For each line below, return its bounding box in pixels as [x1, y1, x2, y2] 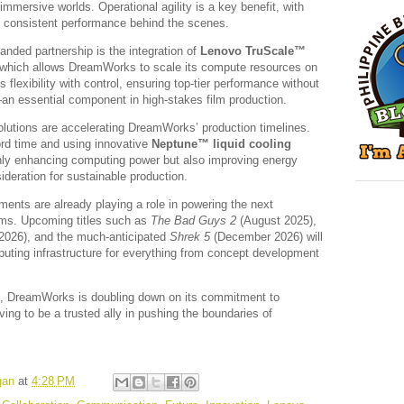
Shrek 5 [170, 229, 210, 243]
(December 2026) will [210, 229, 323, 243]
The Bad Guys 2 [151, 213, 236, 227]
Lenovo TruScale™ [200, 43, 306, 58]
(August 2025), [236, 213, 317, 227]
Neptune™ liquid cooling [151, 136, 291, 151]
